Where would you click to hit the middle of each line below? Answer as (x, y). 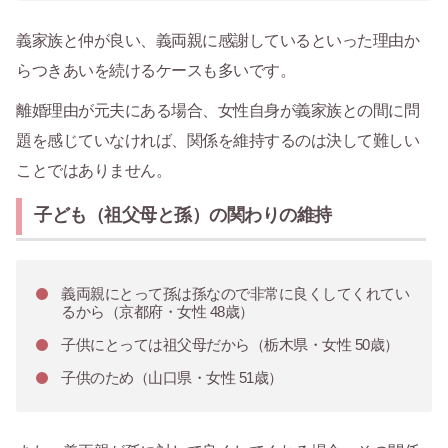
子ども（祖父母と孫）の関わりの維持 (183, 215)
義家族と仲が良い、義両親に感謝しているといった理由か (217, 41)
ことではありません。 (93, 171)
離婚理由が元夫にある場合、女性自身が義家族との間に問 (217, 111)
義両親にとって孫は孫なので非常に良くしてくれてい (235, 294)
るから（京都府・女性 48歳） (157, 312)
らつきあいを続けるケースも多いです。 (155, 71)
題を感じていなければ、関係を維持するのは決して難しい (217, 141)
